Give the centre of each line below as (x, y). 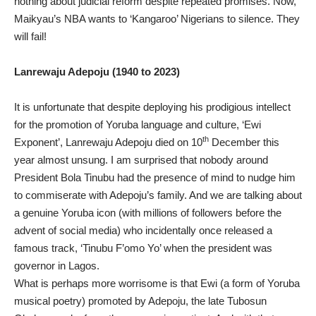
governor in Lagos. (58, 265)
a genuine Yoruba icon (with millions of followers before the (148, 212)
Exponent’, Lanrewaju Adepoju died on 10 (108, 142)
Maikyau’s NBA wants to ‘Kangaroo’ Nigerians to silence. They (157, 18)
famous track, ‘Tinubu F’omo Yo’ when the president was (143, 248)
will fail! (30, 36)
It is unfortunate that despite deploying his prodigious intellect (152, 107)
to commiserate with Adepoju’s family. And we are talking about (158, 195)
